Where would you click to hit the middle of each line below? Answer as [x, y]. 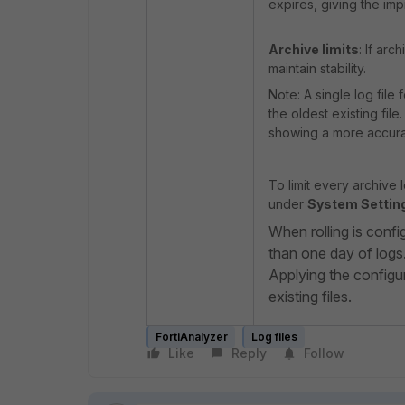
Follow [324, 353]
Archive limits [314, 50]
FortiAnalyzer [192, 337]
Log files [274, 337]
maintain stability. [317, 69]
